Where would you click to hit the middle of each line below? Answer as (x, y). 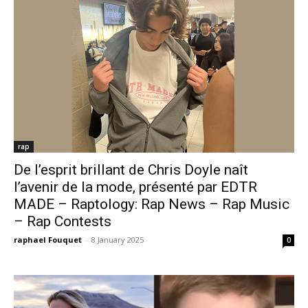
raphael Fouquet (48, 240)
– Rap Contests (63, 222)
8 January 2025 (118, 240)
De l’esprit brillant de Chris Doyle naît (131, 170)
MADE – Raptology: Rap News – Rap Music (152, 205)
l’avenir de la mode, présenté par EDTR (135, 187)
